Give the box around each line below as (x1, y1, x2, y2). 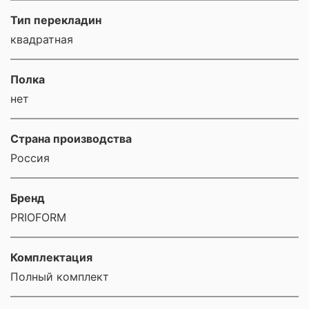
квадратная (10, 32, 73, 47)
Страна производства (10, 132, 132, 146)
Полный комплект (10, 270, 109, 284)
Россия (10, 151, 50, 166)
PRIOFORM (10, 210, 66, 225)
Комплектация (10, 250, 92, 265)
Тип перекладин (10, 13, 101, 28)
